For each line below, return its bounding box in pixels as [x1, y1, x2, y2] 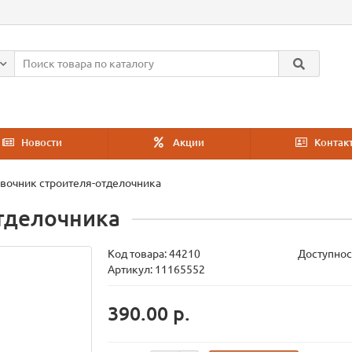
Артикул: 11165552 [108, 263, 206, 276]
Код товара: [108, 247, 170, 260]
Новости [18, 137, 62, 148]
